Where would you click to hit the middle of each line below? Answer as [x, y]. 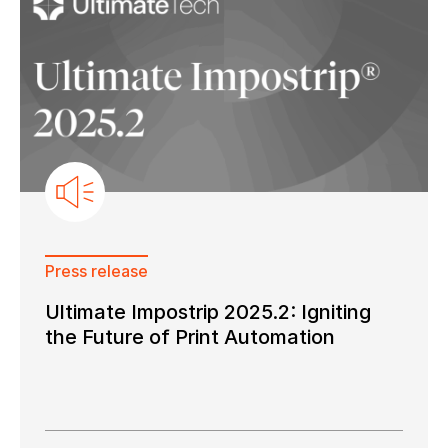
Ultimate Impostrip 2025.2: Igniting [208, 312]
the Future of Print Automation [190, 337]
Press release [96, 271]
